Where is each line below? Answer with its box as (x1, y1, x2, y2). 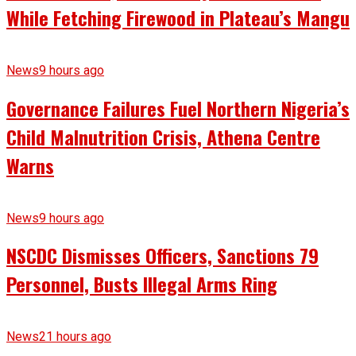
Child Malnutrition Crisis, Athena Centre (6, 122, 320, 151)
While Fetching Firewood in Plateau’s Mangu (6, 2, 350, 32)
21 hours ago (39, 329, 111, 345)
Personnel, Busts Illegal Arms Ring (6, 269, 277, 299)
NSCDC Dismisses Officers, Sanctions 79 (6, 241, 319, 270)
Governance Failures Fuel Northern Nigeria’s (6, 93, 350, 122)
